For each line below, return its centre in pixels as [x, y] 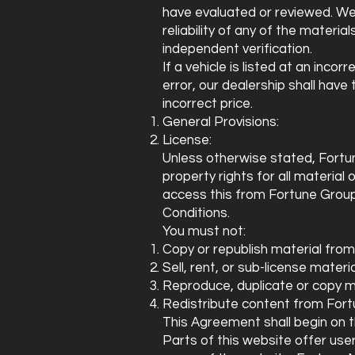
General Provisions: [221, 122]
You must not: [204, 231]
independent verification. [237, 49]
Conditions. [196, 213]
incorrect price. [208, 104]
